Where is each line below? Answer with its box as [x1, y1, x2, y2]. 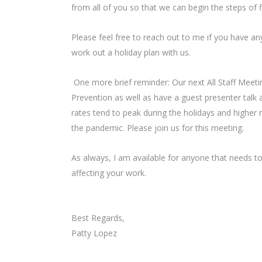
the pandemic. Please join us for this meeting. [71, 122, 246, 134]
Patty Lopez [71, 227, 119, 239]
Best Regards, [71, 212, 127, 224]
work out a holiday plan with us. [71, 47, 191, 58]
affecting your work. [71, 167, 149, 179]
